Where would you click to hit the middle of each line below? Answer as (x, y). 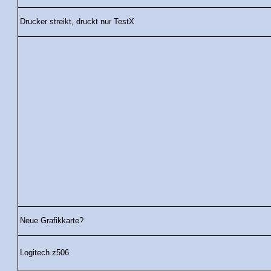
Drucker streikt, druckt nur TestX (77, 22)
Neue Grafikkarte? (52, 221)
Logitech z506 (44, 253)
